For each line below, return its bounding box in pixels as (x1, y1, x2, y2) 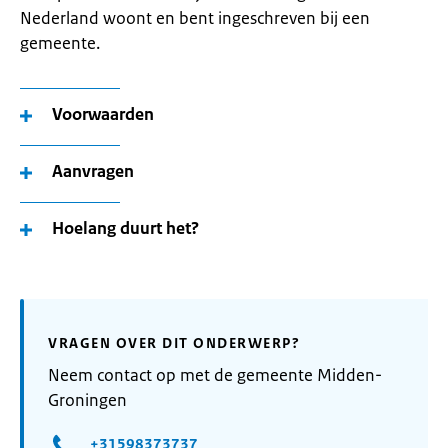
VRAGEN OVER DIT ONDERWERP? (48, 334, 300, 352)
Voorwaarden (52, 103, 154, 125)
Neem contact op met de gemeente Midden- (48, 364, 382, 386)
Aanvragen (52, 160, 134, 182)
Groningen (48, 389, 127, 411)
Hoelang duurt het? (52, 217, 199, 239)
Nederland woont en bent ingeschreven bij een (20, 7, 370, 29)
